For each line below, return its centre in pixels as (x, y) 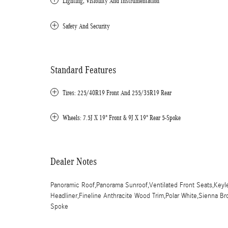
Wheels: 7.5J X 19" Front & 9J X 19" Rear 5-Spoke (122, 118)
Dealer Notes (74, 161)
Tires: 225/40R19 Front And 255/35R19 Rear (117, 93)
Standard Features (83, 70)
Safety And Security (86, 26)
